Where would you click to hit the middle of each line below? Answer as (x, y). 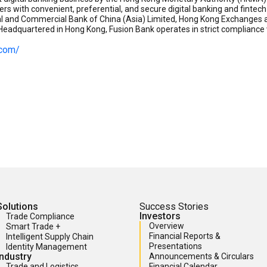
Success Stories (174, 207)
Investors (160, 216)
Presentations (176, 246)
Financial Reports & (185, 236)
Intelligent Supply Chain (50, 237)
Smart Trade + (33, 227)
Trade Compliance (40, 217)
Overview (167, 226)
